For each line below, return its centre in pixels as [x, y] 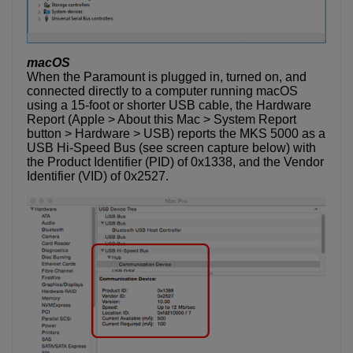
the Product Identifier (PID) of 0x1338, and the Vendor [175, 162]
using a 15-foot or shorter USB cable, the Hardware [169, 106]
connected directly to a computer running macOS [162, 91]
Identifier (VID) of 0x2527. [98, 176]
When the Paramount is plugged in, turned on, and [167, 77]
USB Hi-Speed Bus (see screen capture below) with [171, 148]
